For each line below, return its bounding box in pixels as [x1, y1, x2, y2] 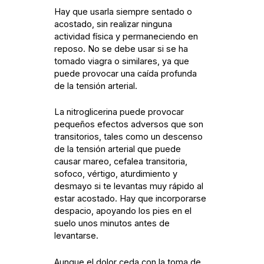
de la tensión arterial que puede [54, 144, 181, 155]
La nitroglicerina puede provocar [54, 107, 184, 118]
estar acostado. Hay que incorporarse [54, 193, 207, 204]
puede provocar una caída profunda [54, 68, 197, 79]
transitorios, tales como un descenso [54, 131, 203, 143]
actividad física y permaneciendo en [54, 31, 199, 42]
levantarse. [54, 230, 99, 242]
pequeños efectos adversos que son [54, 119, 204, 130]
